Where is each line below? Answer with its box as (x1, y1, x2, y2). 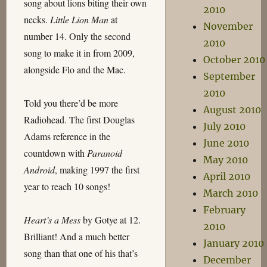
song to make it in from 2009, (23, 46, 135, 59)
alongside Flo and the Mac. (23, 63, 126, 76)
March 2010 (203, 187, 258, 199)
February (203, 204, 246, 216)
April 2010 (203, 170, 250, 182)
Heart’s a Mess (23, 213, 80, 226)
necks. (23, 13, 50, 26)
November (203, 20, 253, 32)
